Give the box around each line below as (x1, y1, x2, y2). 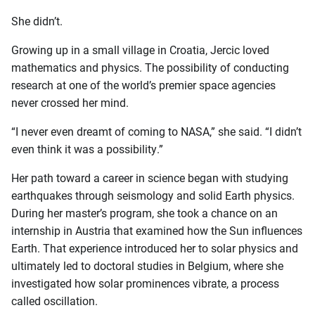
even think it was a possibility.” (11, 141, 163, 157)
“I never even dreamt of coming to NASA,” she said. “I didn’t (11, 124, 302, 139)
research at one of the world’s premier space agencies (11, 77, 276, 93)
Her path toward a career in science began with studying (11, 170, 288, 186)
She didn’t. (11, 13, 63, 29)
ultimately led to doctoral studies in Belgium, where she (11, 258, 283, 274)
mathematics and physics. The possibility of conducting (11, 60, 289, 75)
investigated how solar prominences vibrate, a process (11, 276, 279, 291)
